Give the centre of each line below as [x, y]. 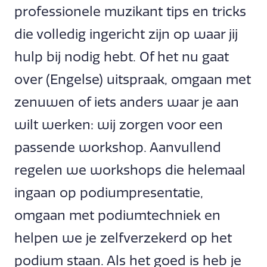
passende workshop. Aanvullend [118, 147]
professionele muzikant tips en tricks [130, 11]
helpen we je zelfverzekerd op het [123, 238]
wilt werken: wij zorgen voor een [119, 125]
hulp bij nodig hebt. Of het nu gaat [122, 57]
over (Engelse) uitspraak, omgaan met [133, 79]
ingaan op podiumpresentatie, [109, 193]
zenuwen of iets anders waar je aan [127, 102]
